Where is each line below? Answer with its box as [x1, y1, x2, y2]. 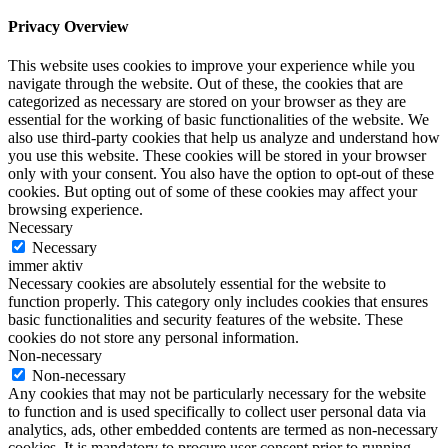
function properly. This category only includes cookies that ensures [8, 293, 428, 311]
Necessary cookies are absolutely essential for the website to [8, 275, 386, 293]
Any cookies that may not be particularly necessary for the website [8, 385, 426, 403]
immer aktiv [8, 257, 83, 275]
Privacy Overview [8, 18, 129, 36]
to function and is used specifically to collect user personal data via [8, 403, 426, 421]
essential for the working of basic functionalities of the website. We [8, 111, 429, 129]
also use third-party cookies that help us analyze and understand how [8, 129, 440, 147]
